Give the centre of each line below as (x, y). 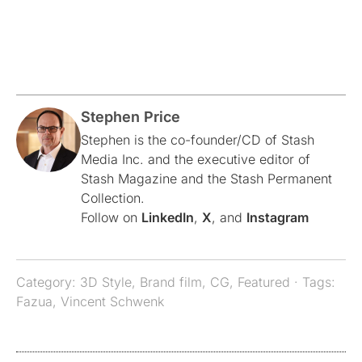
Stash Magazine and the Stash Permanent (206, 178)
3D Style (106, 282)
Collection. (113, 198)
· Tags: (313, 282)
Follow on (111, 217)
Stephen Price (130, 116)
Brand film (171, 282)
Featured (264, 282)
